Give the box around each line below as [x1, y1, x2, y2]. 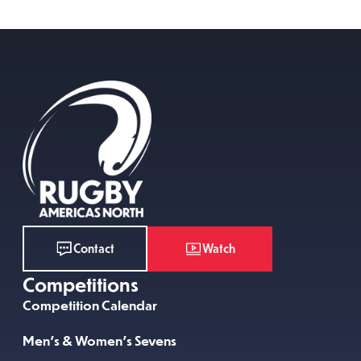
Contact [73, 241, 115, 256]
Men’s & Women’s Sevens [23, 332, 176, 350]
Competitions [23, 272, 139, 297]
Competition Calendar [23, 297, 157, 314]
